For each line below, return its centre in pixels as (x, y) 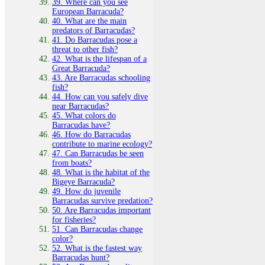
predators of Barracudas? (93, 30)
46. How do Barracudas (91, 134)
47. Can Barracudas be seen (98, 153)
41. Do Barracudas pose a (95, 40)
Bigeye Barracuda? (83, 182)
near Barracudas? (80, 106)
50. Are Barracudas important (101, 210)
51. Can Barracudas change (97, 229)
